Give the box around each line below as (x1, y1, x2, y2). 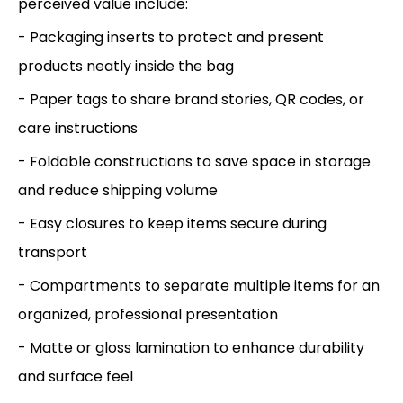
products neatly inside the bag (18, 55, 234, 76)
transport (18, 241, 87, 263)
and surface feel (18, 365, 133, 387)
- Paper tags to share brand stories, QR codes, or (18, 88, 364, 110)
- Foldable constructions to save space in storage (18, 150, 371, 172)
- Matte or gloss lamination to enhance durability (18, 336, 364, 358)
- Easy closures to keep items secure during (18, 212, 327, 234)
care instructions (18, 117, 138, 139)
